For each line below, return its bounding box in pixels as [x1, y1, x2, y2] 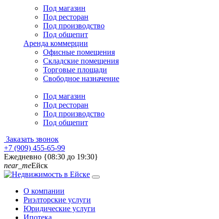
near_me [4, 161, 31, 170]
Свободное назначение [43, 74, 119, 83]
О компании [23, 187, 65, 195]
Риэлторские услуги [23, 196, 91, 204]
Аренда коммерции [23, 39, 88, 47]
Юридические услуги [23, 204, 95, 213]
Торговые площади [43, 66, 107, 74]
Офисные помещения [43, 48, 115, 56]
